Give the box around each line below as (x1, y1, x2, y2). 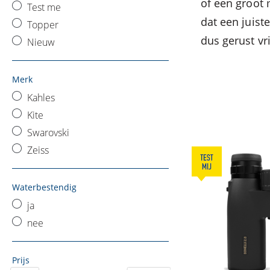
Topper (27, 18, 58, 31)
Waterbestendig (12, 181, 77, 193)
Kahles (27, 91, 55, 104)
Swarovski (27, 126, 69, 139)
